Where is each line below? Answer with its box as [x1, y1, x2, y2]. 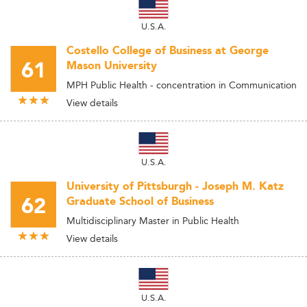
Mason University [66, 58, 157, 75]
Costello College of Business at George [66, 42, 269, 60]
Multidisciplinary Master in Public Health [66, 213, 239, 228]
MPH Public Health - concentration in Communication [66, 77, 297, 93]
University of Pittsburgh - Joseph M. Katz [66, 178, 284, 195]
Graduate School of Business [66, 193, 214, 210]
